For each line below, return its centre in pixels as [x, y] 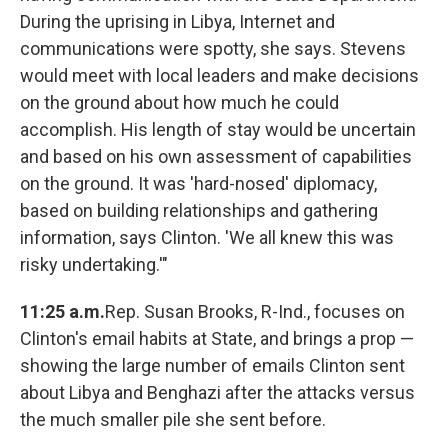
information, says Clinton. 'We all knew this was [207, 238]
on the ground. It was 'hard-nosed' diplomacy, [198, 184]
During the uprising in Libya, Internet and [177, 22]
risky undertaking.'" [94, 265]
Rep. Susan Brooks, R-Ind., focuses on [255, 312]
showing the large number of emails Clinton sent [212, 366]
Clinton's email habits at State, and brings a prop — [217, 339]
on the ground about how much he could [179, 103]
